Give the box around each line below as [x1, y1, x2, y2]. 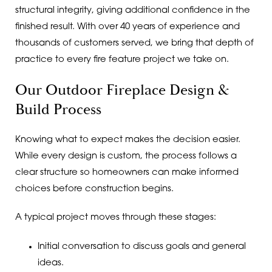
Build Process [15, 100, 101, 120]
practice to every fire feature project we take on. [15, 55, 229, 65]
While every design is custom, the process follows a [15, 151, 237, 161]
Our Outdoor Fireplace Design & [15, 80, 229, 100]
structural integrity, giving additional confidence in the [15, 6, 250, 16]
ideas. [37, 258, 64, 268]
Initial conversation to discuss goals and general [37, 242, 246, 251]
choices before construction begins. [15, 184, 174, 194]
